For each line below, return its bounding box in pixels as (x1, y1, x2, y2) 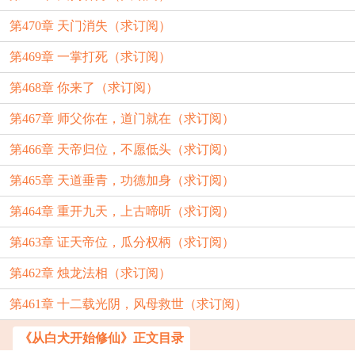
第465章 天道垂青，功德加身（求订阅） (10, 174, 235, 187)
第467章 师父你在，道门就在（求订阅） (10, 112, 235, 125)
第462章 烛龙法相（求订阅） (10, 266, 171, 280)
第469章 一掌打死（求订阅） (10, 50, 171, 63)
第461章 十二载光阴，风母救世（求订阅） (10, 297, 247, 311)
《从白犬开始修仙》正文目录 (19, 331, 184, 345)
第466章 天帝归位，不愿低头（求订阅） (10, 143, 235, 156)
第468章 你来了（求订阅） (10, 81, 158, 94)
